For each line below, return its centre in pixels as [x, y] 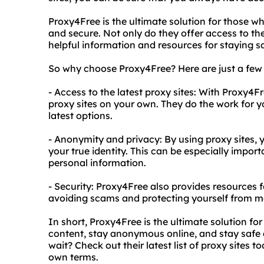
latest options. [80, 115]
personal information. [97, 163]
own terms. [73, 257]
